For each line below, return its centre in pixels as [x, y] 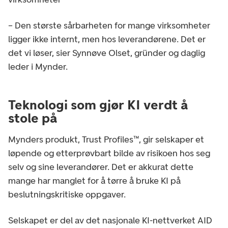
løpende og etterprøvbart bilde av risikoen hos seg [109, 153]
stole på [33, 118]
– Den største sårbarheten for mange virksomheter [109, 25]
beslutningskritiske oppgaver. [67, 194]
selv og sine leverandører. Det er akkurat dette [101, 167]
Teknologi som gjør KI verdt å [98, 105]
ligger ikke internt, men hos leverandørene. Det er [107, 39]
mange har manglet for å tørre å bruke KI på [94, 180]
